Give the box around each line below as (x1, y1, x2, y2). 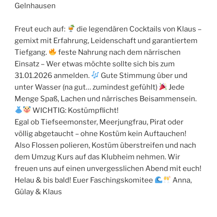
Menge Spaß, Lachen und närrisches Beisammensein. (15, 94, 197, 103)
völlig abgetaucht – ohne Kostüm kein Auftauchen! (15, 129, 186, 138)
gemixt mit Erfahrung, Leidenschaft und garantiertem (15, 36, 198, 45)
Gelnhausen (15, 1, 56, 10)
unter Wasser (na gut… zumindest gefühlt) (15, 82, 159, 92)
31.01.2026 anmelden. (15, 71, 91, 80)
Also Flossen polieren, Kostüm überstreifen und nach (15, 140, 196, 150)
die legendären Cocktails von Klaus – (75, 24, 202, 33)
